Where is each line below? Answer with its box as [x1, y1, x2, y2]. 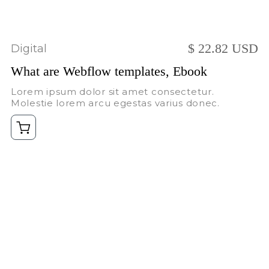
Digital [11, 41, 47, 55]
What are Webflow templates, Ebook [11, 64, 207, 79]
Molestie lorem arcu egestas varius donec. [11, 97, 220, 109]
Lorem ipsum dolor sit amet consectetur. [11, 86, 214, 98]
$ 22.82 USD [188, 41, 258, 56]
